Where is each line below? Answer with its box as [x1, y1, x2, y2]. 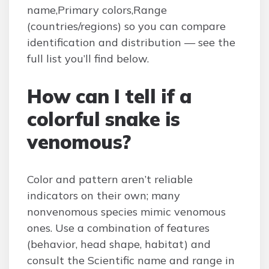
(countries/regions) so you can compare [27, 19, 226, 33]
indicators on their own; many [27, 189, 180, 202]
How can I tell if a [27, 84, 192, 108]
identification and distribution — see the [27, 35, 235, 49]
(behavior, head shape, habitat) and [27, 237, 211, 251]
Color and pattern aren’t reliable [27, 172, 193, 186]
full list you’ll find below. [27, 52, 149, 65]
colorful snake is [27, 107, 180, 131]
